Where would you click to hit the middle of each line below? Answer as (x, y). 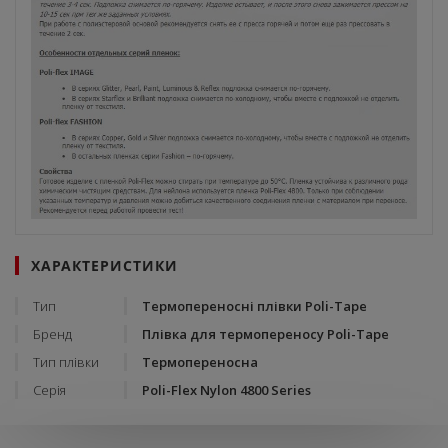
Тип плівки (66, 362)
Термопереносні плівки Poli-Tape (254, 306)
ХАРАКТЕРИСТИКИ (104, 266)
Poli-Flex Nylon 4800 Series (226, 390)
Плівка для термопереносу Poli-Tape (265, 334)
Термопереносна (200, 362)
